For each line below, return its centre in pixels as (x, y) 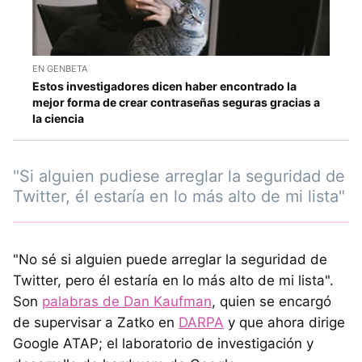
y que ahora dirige (284, 323)
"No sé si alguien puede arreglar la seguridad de (170, 260)
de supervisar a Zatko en (96, 323)
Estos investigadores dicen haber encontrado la (164, 86)
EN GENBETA (60, 69)
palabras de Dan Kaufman (127, 302)
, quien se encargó (271, 302)
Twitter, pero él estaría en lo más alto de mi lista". (173, 281)
